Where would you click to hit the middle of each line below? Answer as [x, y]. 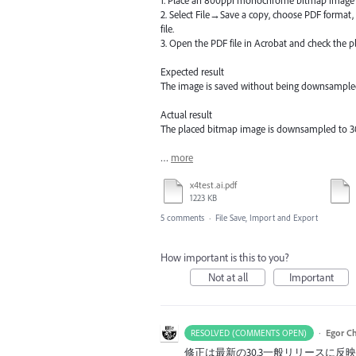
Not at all [228, 278]
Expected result [192, 71]
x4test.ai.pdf [213, 185]
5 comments [182, 218]
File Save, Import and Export [267, 218]
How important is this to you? [225, 258]
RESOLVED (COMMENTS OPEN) [249, 333]
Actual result [186, 115]
